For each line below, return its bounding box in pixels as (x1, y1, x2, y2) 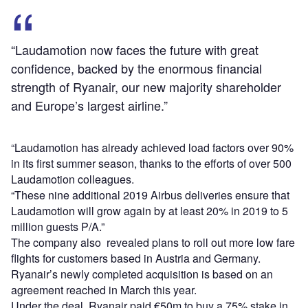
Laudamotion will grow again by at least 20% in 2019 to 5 (11, 202, 288, 219)
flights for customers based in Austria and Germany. (11, 250, 261, 266)
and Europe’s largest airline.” (11, 96, 168, 114)
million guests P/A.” (11, 218, 104, 234)
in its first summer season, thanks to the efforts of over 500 (11, 155, 291, 171)
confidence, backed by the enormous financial (11, 58, 262, 77)
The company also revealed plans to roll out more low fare (11, 234, 295, 250)
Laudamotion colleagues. (11, 170, 134, 187)
